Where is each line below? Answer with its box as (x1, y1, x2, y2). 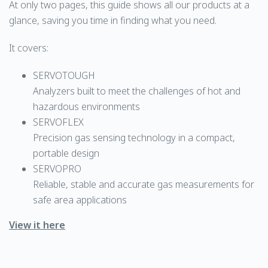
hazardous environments (33, 100, 140, 113)
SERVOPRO (33, 162, 81, 175)
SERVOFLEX (33, 115, 84, 129)
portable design (33, 147, 99, 160)
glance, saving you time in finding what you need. (9, 14, 217, 27)
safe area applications (33, 193, 127, 206)
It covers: (9, 41, 48, 54)
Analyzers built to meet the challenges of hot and (33, 84, 240, 98)
